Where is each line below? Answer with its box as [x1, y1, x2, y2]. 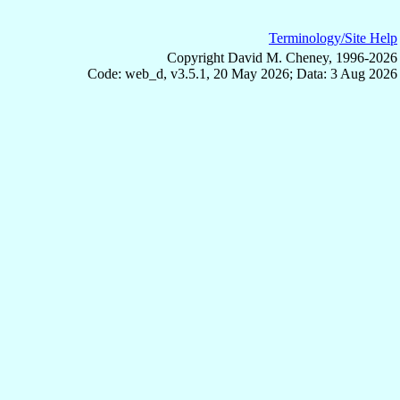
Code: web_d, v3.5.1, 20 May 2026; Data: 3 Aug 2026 [87, 66, 397, 82]
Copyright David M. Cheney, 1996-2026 [167, 50, 397, 66]
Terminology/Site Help [269, 30, 397, 46]
